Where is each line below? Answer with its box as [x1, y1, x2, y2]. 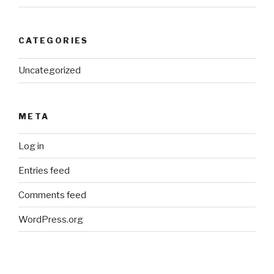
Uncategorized [18, 65, 81, 76]
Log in [18, 140, 44, 152]
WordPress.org [18, 213, 83, 225]
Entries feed [18, 165, 70, 176]
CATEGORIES [18, 35, 89, 46]
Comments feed [18, 189, 86, 201]
